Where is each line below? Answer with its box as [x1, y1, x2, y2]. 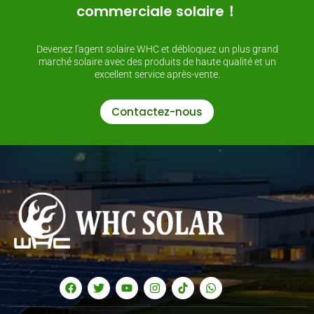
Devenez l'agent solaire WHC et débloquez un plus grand [36, 43, 278, 55]
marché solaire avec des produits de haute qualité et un [38, 55, 276, 67]
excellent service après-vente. [94, 68, 220, 80]
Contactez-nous [111, 104, 203, 119]
